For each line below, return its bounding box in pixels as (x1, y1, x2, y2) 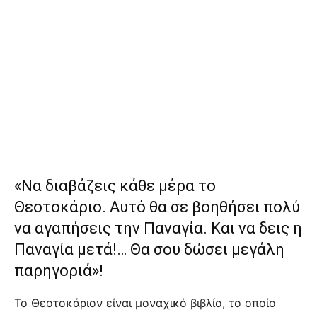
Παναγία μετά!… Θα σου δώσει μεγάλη (14, 240, 284, 258)
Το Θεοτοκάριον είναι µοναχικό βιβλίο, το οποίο (14, 295, 276, 310)
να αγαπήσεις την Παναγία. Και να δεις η (14, 219, 302, 237)
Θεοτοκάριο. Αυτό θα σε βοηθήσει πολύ (14, 197, 300, 216)
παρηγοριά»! (14, 261, 103, 279)
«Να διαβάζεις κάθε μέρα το (14, 176, 216, 195)
